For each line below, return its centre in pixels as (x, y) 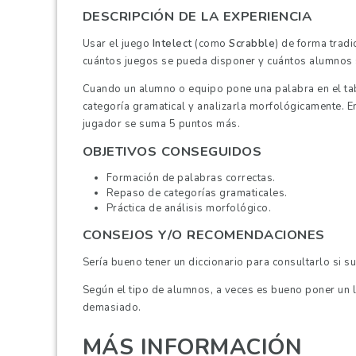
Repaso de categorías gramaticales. (197, 193)
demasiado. (112, 308)
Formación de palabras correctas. (191, 178)
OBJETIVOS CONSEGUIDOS (172, 152)
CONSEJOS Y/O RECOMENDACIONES (203, 234)
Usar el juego (117, 44)
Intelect (172, 44)
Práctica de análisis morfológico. (189, 208)
